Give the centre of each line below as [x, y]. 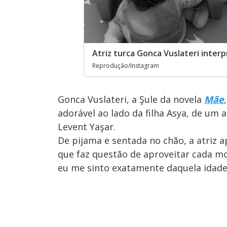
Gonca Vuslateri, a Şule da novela [131, 99]
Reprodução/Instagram [126, 65]
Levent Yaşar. [87, 126]
